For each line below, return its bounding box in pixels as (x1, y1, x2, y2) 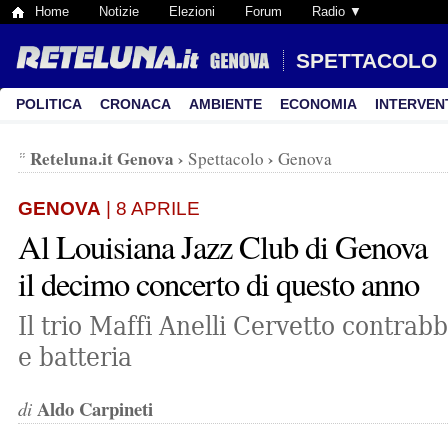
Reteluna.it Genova (30, 146, 174, 171)
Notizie (99, 4, 139, 19)
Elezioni (169, 4, 215, 19)
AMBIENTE (189, 96, 262, 112)
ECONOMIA (280, 96, 357, 112)
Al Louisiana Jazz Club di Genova (18, 225, 427, 268)
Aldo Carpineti (37, 395, 153, 422)
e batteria (18, 342, 132, 372)
